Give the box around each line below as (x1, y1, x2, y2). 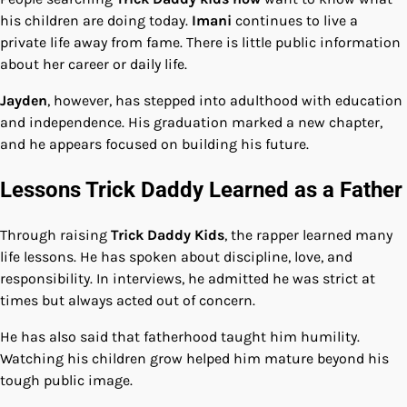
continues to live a (232, 12, 358, 30)
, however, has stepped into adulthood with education (47, 92, 402, 110)
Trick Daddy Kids (111, 225, 224, 243)
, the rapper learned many (224, 225, 392, 243)
